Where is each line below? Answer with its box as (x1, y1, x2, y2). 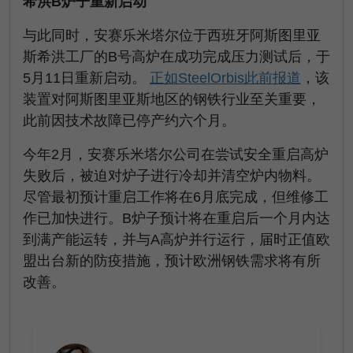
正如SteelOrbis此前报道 (150, 70, 301, 86)
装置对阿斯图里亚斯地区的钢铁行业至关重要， (23, 91, 321, 107)
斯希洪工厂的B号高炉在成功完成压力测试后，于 (23, 49, 330, 65)
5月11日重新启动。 (23, 70, 150, 86)
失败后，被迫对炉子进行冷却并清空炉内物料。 (23, 168, 321, 184)
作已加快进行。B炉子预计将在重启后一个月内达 (23, 210, 330, 226)
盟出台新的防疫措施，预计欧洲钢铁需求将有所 (23, 253, 321, 269)
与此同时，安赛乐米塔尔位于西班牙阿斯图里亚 (23, 28, 321, 43)
